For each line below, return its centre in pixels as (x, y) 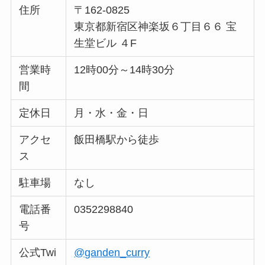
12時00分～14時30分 (125, 70)
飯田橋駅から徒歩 (117, 140)
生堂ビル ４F (106, 43)
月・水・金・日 (112, 113)
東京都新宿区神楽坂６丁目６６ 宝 (156, 27)
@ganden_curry (112, 253)
